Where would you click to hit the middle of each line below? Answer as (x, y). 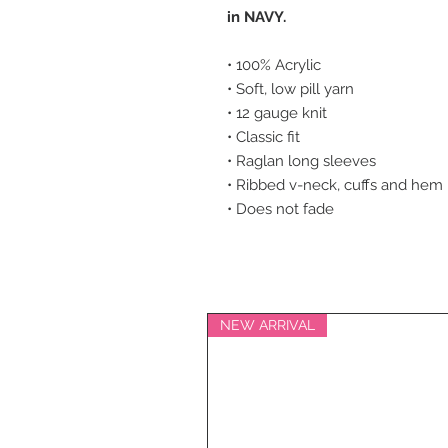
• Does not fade (280, 209)
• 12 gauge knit (277, 113)
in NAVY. (256, 17)
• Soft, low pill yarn (290, 89)
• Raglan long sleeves (301, 161)
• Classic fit (263, 137)
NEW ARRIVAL (267, 325)
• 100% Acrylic (274, 65)
